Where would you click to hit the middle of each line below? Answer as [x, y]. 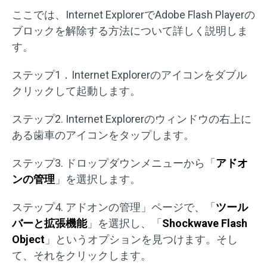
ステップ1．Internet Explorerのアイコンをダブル [129, 75]
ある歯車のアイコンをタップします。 [103, 135]
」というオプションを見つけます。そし [141, 240]
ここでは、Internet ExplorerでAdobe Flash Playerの [133, 15]
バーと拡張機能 [49, 223]
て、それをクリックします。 [82, 256]
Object [28, 240]
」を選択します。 [98, 179]
